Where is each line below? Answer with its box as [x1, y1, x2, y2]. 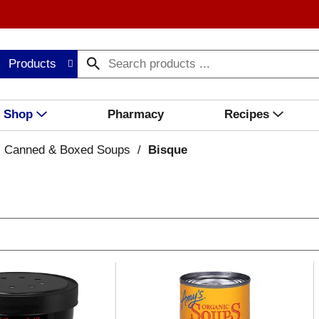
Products [9, 57, 57, 70]
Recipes [224, 108, 269, 121]
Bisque [147, 143, 187, 157]
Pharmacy [107, 108, 164, 121]
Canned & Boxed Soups [4, 143, 130, 157]
